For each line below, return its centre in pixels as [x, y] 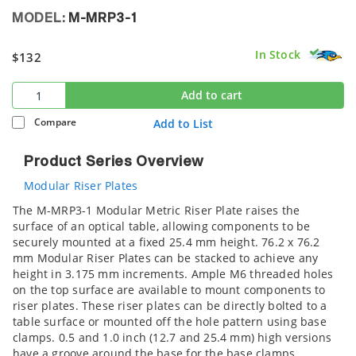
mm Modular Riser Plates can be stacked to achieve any [166, 258]
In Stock [278, 54]
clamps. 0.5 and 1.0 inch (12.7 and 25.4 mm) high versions [172, 338]
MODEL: [40, 19]
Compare [56, 122]
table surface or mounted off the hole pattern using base [170, 322]
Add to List [183, 124]
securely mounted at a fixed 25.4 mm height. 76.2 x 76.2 [166, 242]
